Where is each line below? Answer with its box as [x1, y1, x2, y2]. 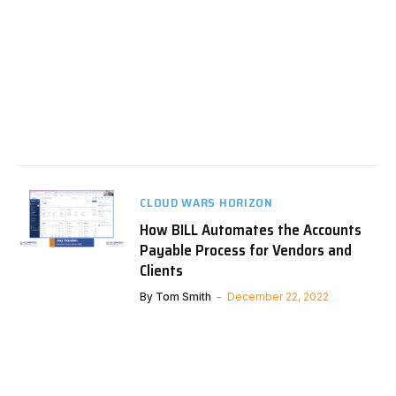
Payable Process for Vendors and [140, 238, 353, 263]
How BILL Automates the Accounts [140, 217, 362, 243]
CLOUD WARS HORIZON [140, 193, 273, 213]
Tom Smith [156, 290, 212, 304]
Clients [140, 258, 184, 284]
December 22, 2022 [227, 290, 330, 304]
